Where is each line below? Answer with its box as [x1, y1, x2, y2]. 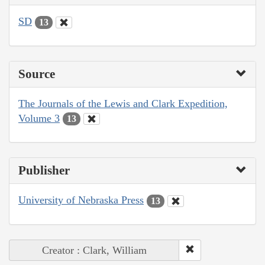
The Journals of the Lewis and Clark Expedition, [18, 97, 228, 109]
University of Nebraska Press [18, 194, 144, 206]
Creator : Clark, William [42, 244, 147, 256]
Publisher [18, 163, 70, 178]
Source [18, 66, 55, 81]
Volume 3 [18, 112, 60, 124]
